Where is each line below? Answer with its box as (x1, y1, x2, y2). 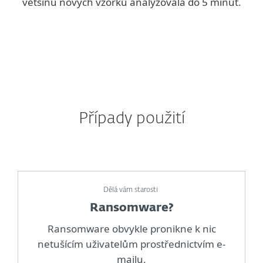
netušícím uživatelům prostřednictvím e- (38, 237, 225, 251)
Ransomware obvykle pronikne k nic (47, 222, 216, 235)
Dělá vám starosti (103, 187, 160, 194)
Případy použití (78, 111, 185, 127)
